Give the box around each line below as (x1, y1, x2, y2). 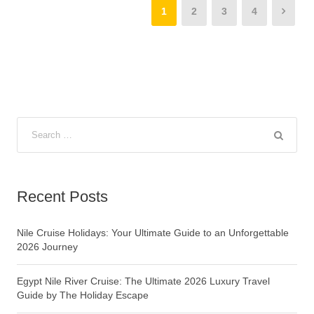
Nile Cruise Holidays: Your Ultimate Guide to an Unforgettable (17, 227, 289, 239)
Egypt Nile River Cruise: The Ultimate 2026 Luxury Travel (17, 275, 270, 287)
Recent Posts (17, 188, 108, 206)
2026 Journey (17, 241, 78, 253)
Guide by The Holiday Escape (17, 289, 149, 301)
